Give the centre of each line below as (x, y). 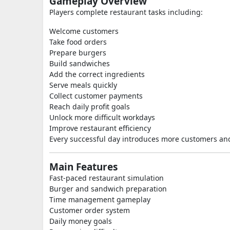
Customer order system (90, 210)
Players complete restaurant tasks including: (126, 12)
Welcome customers (84, 31)
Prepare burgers (78, 53)
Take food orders (78, 42)
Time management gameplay (100, 199)
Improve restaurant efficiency (100, 128)
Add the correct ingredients (97, 74)
